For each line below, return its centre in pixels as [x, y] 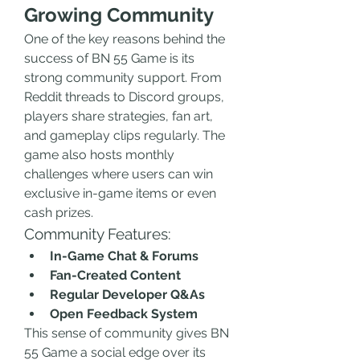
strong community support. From [123, 78]
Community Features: [98, 234]
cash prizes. [59, 213]
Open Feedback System [124, 314]
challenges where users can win [119, 174]
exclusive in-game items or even [120, 193]
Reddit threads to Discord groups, [124, 97]
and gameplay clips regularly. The [125, 135]
